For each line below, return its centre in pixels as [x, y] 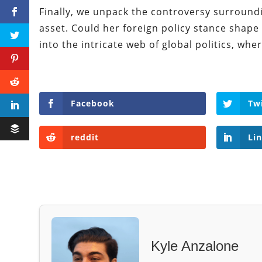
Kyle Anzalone [195, 246]
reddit [85, 137]
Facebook [93, 104]
